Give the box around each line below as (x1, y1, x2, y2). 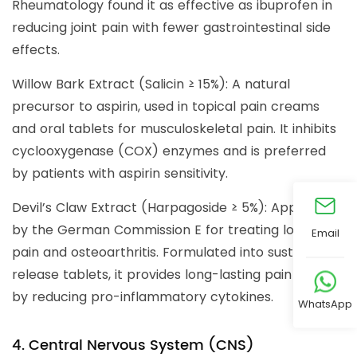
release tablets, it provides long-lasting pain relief (12, 265, 328, 284)
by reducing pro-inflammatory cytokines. (12, 288, 273, 307)
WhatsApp (298, 296, 352, 311)
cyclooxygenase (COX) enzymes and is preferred (12, 142, 326, 161)
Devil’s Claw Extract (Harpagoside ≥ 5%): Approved (12, 198, 334, 218)
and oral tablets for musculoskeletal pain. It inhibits (12, 120, 336, 139)
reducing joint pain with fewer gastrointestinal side (12, 18, 331, 37)
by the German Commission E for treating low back (12, 221, 340, 240)
